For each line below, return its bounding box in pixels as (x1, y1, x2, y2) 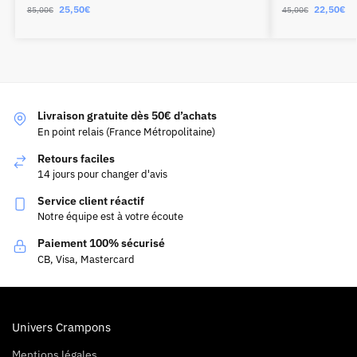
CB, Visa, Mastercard (37, 252, 135, 266)
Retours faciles (37, 151, 115, 166)
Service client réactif (37, 193, 144, 208)
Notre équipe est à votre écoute (37, 210, 183, 224)
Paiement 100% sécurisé (37, 236, 165, 251)
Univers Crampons (12, 320, 111, 335)
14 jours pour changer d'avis (37, 167, 167, 181)
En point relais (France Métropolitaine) (37, 124, 215, 139)
